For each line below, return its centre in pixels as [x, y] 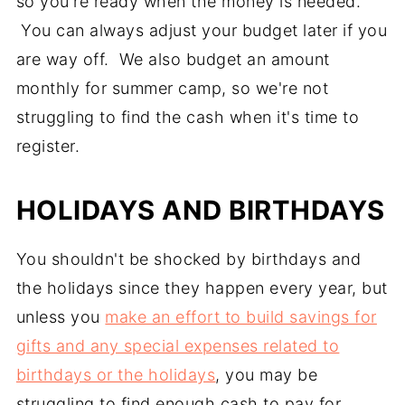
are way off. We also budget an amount [173, 60]
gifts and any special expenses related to [178, 346]
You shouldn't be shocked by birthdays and [188, 259]
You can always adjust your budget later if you [202, 31]
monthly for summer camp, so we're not [172, 89]
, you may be [267, 375]
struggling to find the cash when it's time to [188, 118]
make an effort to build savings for [241, 317]
